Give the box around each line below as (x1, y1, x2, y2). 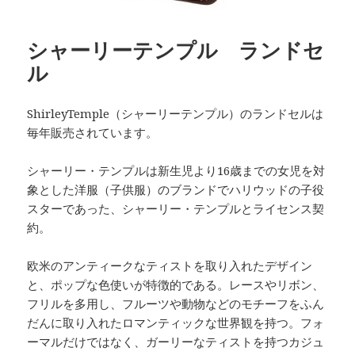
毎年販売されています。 (27, 124, 158, 140)
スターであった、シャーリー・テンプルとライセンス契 (27, 200, 325, 216)
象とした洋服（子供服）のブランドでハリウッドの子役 (27, 181, 325, 197)
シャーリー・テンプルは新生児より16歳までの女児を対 (27, 162, 326, 178)
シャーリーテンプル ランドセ (27, 35, 325, 64)
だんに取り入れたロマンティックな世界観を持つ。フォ (27, 314, 325, 330)
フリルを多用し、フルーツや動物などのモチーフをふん (27, 295, 325, 311)
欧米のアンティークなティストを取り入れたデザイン (27, 257, 313, 273)
